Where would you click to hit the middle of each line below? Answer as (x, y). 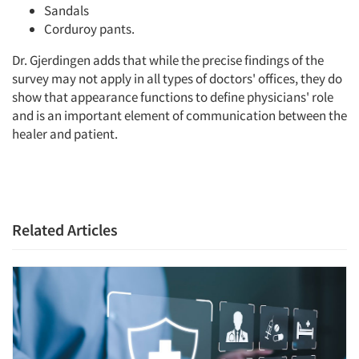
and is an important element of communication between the (179, 115)
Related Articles (65, 230)
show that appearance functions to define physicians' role (173, 97)
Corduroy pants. (89, 29)
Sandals (67, 10)
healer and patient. (65, 134)
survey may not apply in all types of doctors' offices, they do (177, 79)
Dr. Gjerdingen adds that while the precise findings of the (168, 60)
